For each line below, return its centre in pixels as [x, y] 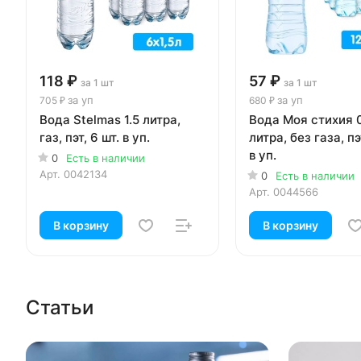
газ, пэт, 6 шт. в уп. [95, 137]
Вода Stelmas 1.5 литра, [110, 119]
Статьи [60, 307]
